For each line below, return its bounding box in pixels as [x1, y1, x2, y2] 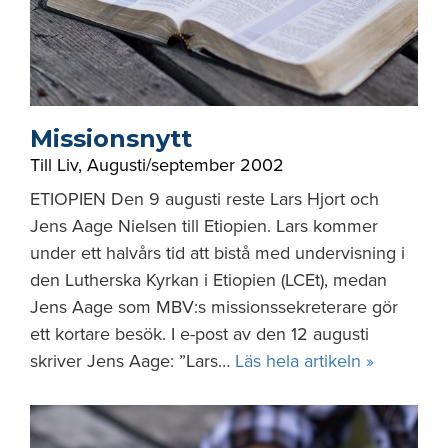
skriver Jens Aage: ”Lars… [30, 350, 235, 372]
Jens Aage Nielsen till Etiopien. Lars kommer [30, 215, 378, 237]
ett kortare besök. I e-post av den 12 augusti [30, 323, 369, 345]
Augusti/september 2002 [87, 154, 284, 176]
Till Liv [30, 154, 78, 176]
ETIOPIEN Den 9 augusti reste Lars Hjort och [30, 188, 379, 210]
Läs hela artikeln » [235, 350, 374, 372]
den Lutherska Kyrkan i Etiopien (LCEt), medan [30, 269, 387, 291]
